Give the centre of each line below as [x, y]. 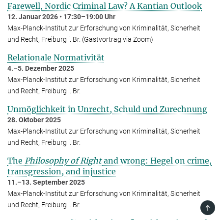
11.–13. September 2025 [46, 182]
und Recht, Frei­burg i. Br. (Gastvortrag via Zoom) [80, 39]
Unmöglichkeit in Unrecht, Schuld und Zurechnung [107, 109]
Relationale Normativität [56, 57]
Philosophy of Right [63, 160]
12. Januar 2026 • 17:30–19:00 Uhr [61, 16]
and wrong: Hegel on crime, [157, 160]
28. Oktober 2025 [34, 120]
